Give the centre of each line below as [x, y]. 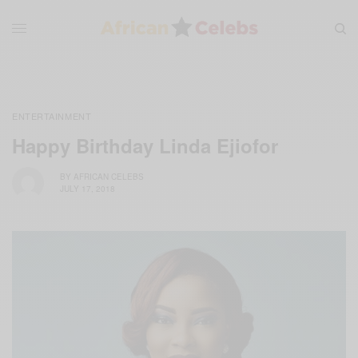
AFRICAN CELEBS [109, 177]
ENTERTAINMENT [52, 115]
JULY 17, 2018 [88, 189]
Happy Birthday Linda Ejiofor [145, 145]
